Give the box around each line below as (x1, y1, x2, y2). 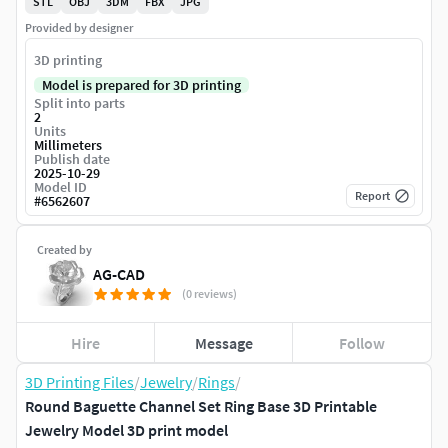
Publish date (34, 150, 110, 169)
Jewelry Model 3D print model (25, 420, 228, 441)
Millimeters (34, 136, 102, 155)
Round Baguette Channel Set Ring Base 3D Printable (25, 396, 377, 417)
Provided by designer (25, 20, 133, 36)
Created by (37, 242, 92, 258)
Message (194, 332, 253, 353)
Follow (339, 332, 386, 353)
